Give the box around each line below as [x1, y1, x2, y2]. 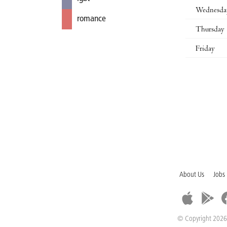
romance [77, 15, 106, 23]
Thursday [196, 25, 224, 34]
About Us [179, 171, 204, 179]
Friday [196, 45, 215, 53]
